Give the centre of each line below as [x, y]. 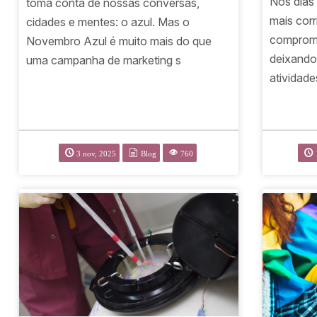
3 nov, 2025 [97, 154]
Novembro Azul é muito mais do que [119, 41]
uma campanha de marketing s [104, 60]
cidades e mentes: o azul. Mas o [108, 22]
